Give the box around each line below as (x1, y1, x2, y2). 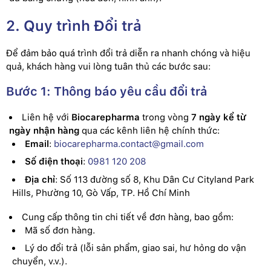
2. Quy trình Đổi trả (6, 16, 142, 34)
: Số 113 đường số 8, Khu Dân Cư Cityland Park (55, 174, 254, 185)
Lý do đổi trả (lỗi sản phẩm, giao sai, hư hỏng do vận (25, 243, 246, 253)
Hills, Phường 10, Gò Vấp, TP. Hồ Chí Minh (12, 187, 190, 198)
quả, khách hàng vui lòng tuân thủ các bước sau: (6, 60, 211, 72)
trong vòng (140, 111, 191, 123)
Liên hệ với (22, 111, 71, 123)
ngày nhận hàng (9, 125, 79, 136)
